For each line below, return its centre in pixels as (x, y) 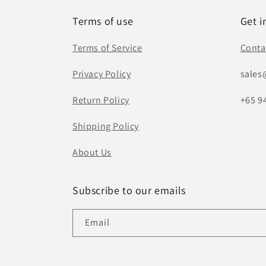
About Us (92, 152)
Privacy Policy (102, 74)
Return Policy (101, 100)
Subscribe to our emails (129, 190)
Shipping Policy (106, 126)
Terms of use (103, 21)
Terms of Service (107, 48)
